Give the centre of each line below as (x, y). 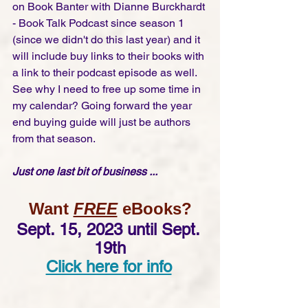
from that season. (56, 139)
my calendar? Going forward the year (103, 106)
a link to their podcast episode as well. (107, 73)
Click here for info (109, 267)
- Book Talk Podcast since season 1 (100, 23)
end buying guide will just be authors (103, 122)
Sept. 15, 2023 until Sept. (110, 230)
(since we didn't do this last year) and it (108, 40)
